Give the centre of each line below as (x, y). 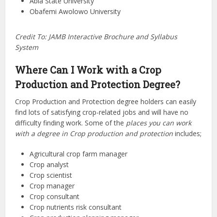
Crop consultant (55, 196)
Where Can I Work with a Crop (88, 70)
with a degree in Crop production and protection (94, 133)
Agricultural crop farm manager (79, 154)
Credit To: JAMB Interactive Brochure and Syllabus (96, 37)
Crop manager (52, 186)
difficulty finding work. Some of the (71, 123)
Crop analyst (49, 164)
